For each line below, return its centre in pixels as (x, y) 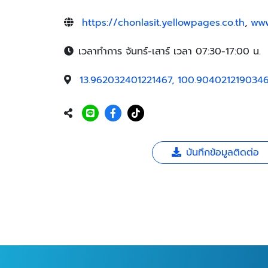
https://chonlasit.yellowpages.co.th (163, 23)
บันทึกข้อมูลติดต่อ (223, 153)
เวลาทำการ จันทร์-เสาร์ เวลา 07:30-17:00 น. (170, 51)
